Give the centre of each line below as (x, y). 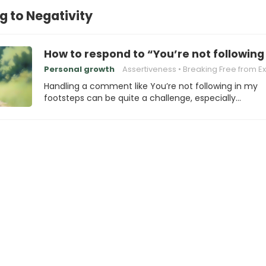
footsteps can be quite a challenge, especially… (142, 98)
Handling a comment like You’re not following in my (151, 86)
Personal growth (79, 69)
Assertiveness (149, 69)
